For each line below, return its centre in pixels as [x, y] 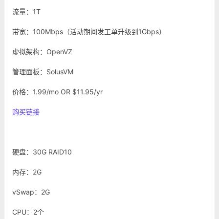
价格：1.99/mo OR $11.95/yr [57, 92]
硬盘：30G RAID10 [43, 152]
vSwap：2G [31, 192]
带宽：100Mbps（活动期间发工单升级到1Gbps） [89, 32]
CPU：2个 [28, 212]
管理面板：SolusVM [43, 72]
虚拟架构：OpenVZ [42, 52]
